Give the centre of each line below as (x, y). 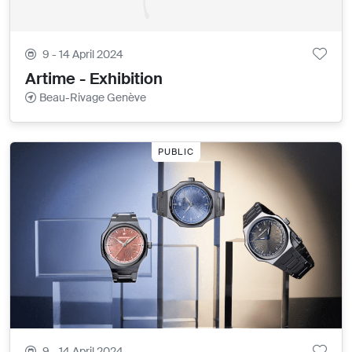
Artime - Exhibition (94, 79)
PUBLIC (176, 151)
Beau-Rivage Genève (93, 98)
